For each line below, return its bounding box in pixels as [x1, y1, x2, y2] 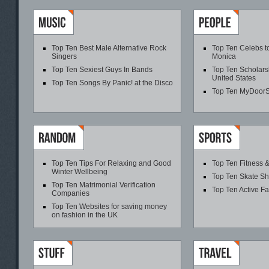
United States [212, 74, 256, 82]
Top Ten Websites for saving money [52, 202, 167, 211]
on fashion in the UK [52, 211, 118, 219]
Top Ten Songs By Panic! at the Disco [52, 79, 173, 87]
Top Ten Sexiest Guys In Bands [52, 65, 153, 74]
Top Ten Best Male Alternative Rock [52, 44, 166, 52]
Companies [52, 189, 89, 198]
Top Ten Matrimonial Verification [52, 181, 156, 189]
